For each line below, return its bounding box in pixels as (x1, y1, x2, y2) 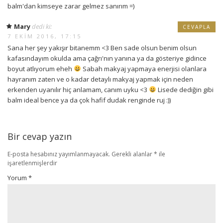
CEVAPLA (183, 23, 211, 30)
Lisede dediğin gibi (156, 85, 214, 94)
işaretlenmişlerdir (7, 158, 57, 167)
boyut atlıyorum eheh (7, 64, 74, 73)
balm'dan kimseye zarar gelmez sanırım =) (7, 1, 134, 10)
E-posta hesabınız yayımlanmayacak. (7, 149, 110, 158)
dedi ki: (32, 21, 52, 31)
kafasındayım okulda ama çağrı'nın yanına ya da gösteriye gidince (7, 53, 207, 63)
